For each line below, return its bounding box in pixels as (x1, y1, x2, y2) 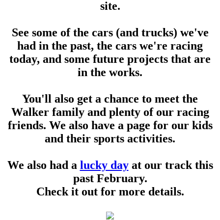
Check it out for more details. (36, 185, 184, 198)
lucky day (80, 159, 129, 171)
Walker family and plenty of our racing (11, 106, 209, 118)
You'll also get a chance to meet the (22, 92, 198, 105)
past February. (73, 172, 147, 185)
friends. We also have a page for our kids (7, 119, 213, 132)
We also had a (7, 159, 80, 171)
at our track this (128, 159, 213, 171)
